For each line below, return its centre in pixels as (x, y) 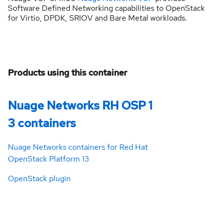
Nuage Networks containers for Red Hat (78, 147)
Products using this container (68, 72)
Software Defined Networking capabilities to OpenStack (106, 8)
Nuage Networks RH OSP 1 (80, 105)
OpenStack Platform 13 (48, 159)
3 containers (42, 123)
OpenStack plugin (39, 179)
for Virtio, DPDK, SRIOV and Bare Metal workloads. (97, 18)
